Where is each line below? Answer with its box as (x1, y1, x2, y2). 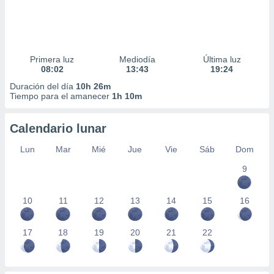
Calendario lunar (10, 122, 106, 135)
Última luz (202, 54, 241, 64)
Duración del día (10, 81, 76, 91)
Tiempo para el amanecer (10, 91, 112, 101)
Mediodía (119, 54, 155, 64)
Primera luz (30, 54, 75, 64)
